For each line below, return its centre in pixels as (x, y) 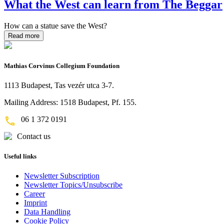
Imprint (35, 202)
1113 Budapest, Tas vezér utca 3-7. (59, 85)
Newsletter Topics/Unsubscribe (73, 184)
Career (34, 193)
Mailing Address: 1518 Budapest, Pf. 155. (70, 102)
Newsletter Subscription (62, 175)
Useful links (20, 156)
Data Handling (47, 211)
